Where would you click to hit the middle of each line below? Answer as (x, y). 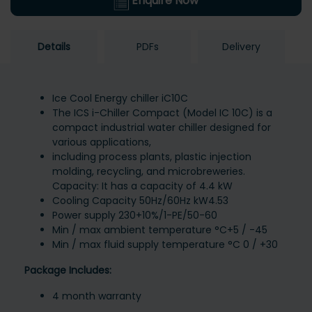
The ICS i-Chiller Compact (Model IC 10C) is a (162, 113)
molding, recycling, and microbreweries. (149, 172)
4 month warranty (97, 296)
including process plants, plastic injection (152, 157)
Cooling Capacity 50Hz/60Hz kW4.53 (140, 201)
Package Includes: (68, 271)
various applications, (102, 142)
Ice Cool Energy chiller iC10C (120, 99)
